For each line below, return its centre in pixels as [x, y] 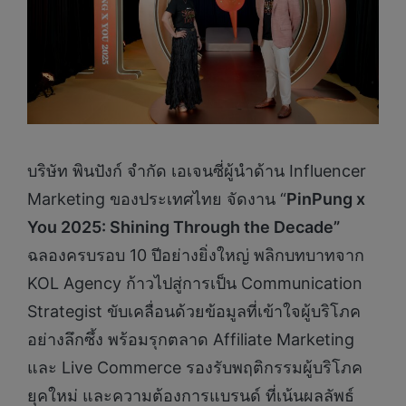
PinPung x [326, 199]
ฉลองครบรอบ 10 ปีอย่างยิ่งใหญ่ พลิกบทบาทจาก [196, 256]
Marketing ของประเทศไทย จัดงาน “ [157, 199]
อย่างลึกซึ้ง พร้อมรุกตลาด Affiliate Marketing [191, 340]
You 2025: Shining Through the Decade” [184, 227]
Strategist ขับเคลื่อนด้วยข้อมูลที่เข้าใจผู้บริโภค [194, 312]
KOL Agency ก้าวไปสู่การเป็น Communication [195, 284]
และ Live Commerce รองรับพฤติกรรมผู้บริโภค [195, 368]
